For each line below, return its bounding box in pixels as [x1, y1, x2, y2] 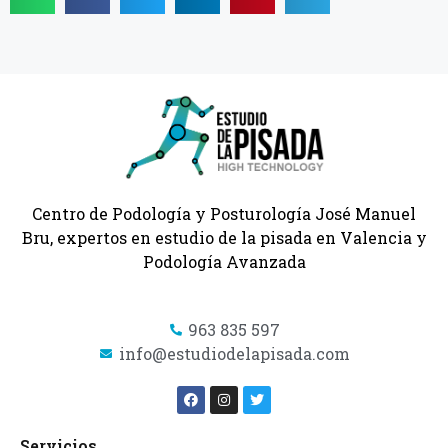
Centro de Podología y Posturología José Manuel [32, 203, 416, 225]
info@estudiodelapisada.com [118, 343, 350, 365]
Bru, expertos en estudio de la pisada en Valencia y [21, 227, 427, 249]
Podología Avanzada [142, 251, 306, 273]
